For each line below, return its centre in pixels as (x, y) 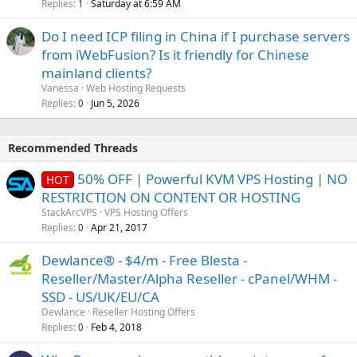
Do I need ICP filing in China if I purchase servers (196, 36)
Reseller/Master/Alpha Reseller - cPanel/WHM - (189, 278)
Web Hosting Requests (136, 88)
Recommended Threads (73, 147)
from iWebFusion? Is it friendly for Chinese (175, 54)
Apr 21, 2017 (119, 227)
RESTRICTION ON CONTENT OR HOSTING (171, 197)
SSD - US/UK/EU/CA (100, 296)
